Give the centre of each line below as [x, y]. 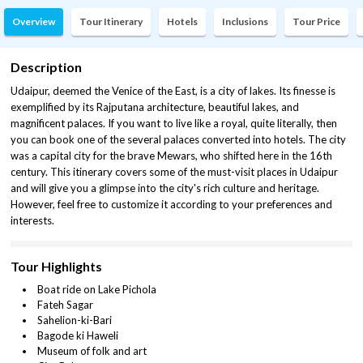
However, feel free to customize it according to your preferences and [171, 204]
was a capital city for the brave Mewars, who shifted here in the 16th [171, 156]
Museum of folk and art [92, 351]
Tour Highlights [56, 266]
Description [46, 67]
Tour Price [316, 21]
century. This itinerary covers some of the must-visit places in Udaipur [174, 172]
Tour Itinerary [111, 21]
